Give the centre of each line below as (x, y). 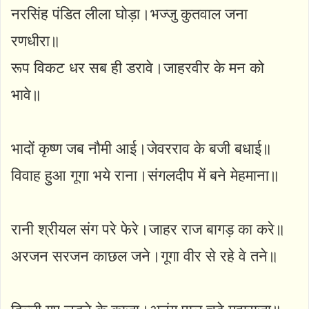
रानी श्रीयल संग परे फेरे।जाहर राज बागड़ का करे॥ (148, 229)
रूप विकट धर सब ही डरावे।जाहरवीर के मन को (138, 68)
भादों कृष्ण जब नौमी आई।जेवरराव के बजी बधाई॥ (141, 148)
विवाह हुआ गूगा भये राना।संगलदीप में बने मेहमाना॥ (145, 175)
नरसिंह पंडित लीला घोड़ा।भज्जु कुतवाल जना (129, 14)
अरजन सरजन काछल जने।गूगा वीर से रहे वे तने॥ (144, 256)
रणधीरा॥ (36, 41)
